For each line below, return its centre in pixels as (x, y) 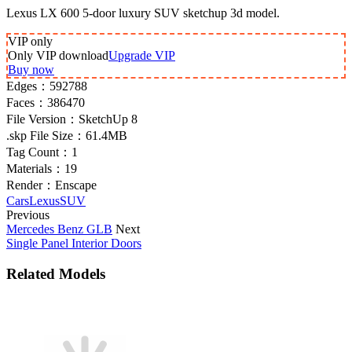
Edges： (28, 86)
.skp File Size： (46, 135)
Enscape (76, 185)
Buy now (31, 69)
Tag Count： (39, 152)
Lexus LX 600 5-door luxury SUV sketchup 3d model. (143, 13)
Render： (31, 185)
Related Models (56, 273)
